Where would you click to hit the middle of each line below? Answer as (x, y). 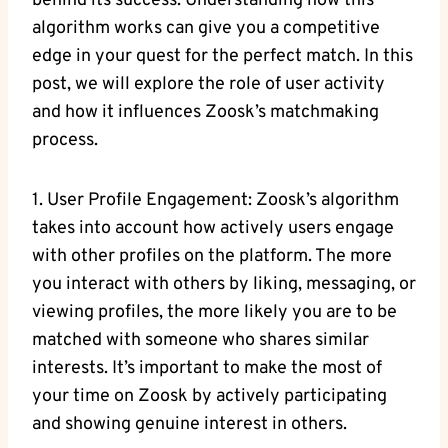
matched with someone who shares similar (200, 341)
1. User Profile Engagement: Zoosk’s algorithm (215, 201)
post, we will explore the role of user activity (208, 85)
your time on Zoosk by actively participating (209, 397)
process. (65, 141)
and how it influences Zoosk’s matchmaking (205, 113)
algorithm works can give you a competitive (206, 29)
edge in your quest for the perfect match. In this (222, 57)
